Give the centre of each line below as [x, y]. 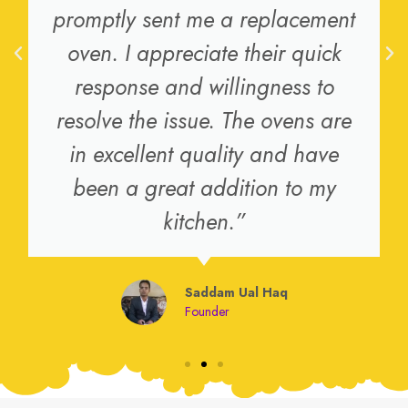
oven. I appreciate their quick [204, 53]
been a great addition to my [204, 188]
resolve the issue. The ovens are [204, 120]
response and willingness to [204, 87]
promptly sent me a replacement [204, 19]
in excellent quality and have [204, 154]
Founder [207, 311]
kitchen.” [204, 221]
